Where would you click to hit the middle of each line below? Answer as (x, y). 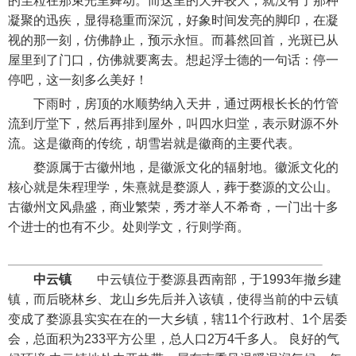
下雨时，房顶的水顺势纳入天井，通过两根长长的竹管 (173, 104)
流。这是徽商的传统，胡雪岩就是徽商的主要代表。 (154, 143)
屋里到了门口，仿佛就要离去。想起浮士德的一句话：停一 (173, 60)
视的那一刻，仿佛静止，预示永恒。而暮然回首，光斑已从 (173, 40)
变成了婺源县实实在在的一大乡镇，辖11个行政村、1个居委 (178, 319)
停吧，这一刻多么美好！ (78, 80)
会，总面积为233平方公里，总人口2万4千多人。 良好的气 (174, 339)
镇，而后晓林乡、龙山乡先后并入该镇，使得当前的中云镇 (173, 299)
